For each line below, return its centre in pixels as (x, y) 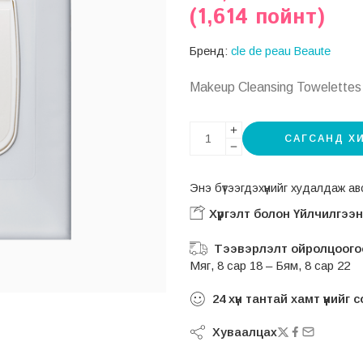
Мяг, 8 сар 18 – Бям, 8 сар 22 (270, 265)
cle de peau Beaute (281, 51)
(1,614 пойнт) (257, 17)
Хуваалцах (241, 332)
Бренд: (209, 51)
